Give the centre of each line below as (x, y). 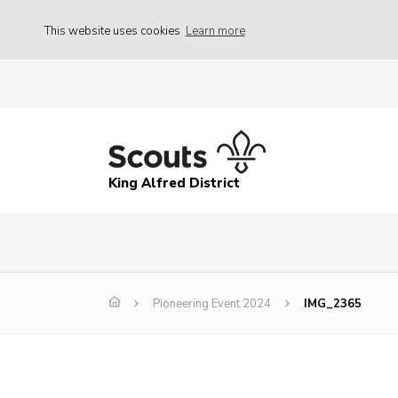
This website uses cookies (114, 31)
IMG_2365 (333, 304)
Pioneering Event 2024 (212, 304)
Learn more (215, 31)
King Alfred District (174, 183)
